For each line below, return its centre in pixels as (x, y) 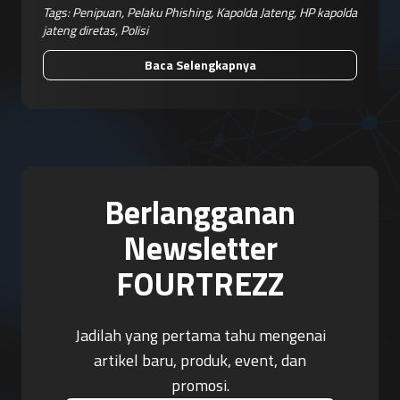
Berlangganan (200, 212)
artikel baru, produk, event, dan (200, 360)
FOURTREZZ (200, 283)
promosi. (200, 385)
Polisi (134, 29)
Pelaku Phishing (169, 12)
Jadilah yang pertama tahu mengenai (200, 335)
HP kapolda (328, 12)
